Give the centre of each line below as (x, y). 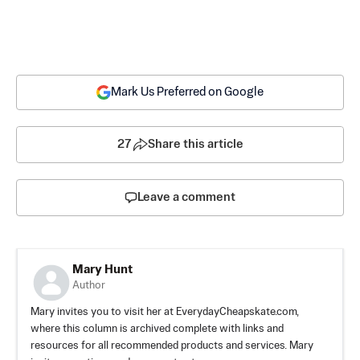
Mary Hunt (102, 270)
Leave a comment (186, 198)
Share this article (195, 145)
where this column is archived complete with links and (157, 329)
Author (89, 286)
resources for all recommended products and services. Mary (172, 346)
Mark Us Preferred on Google (187, 92)
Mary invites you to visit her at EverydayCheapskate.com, (165, 313)
